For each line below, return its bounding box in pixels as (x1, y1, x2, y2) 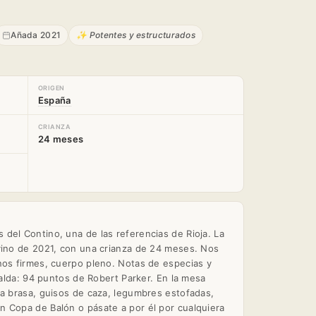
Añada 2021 (11, 29, 61, 40)
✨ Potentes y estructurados (76, 29, 196, 40)
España (37, 94, 71, 106)
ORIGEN (37, 83, 66, 92)
